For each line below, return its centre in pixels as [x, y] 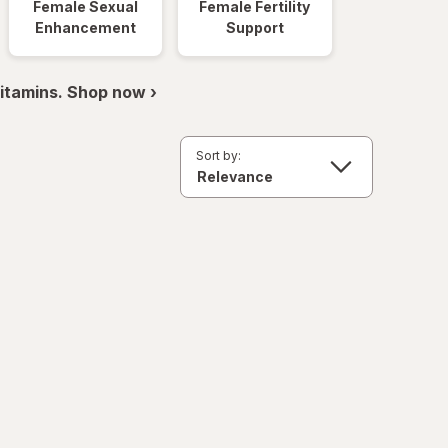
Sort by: [218, 155]
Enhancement [86, 27]
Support [254, 27]
